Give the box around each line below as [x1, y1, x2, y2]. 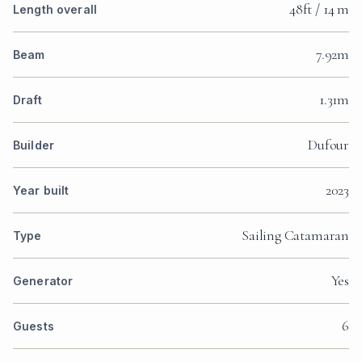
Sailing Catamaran [242, 226, 349, 245]
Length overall [13, 2, 97, 17]
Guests [13, 319, 54, 334]
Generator [13, 274, 74, 288]
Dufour [308, 136, 349, 154]
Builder [13, 138, 54, 153]
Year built [13, 183, 69, 198]
